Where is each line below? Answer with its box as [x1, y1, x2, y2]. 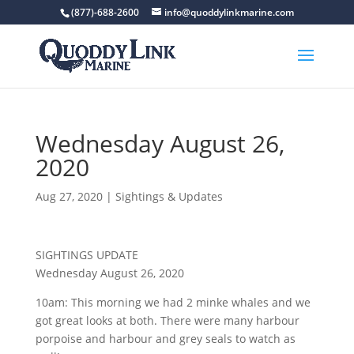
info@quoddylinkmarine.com [164, 6, 294, 19]
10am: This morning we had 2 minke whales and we [35, 295, 311, 310]
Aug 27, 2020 [35, 189, 103, 204]
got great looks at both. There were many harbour [35, 313, 299, 328]
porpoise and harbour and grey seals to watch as [35, 331, 296, 346]
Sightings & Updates [115, 189, 223, 204]
